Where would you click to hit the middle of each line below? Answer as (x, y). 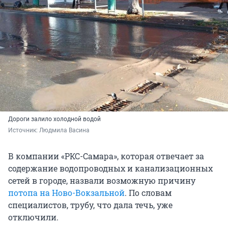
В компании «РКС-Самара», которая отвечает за (106, 156)
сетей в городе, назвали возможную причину (102, 181)
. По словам (148, 193)
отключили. (33, 217)
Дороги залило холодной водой (54, 119)
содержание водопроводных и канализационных (110, 168)
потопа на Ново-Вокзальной (66, 193)
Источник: (24, 131)
